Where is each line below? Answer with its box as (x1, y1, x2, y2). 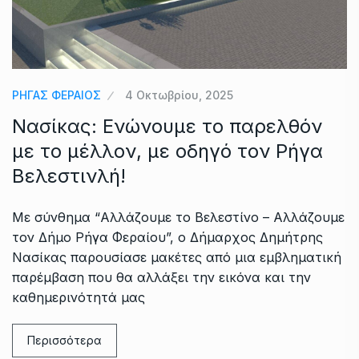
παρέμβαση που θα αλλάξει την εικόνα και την (12, 269, 311, 286)
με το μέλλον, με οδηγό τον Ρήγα (12, 139, 323, 163)
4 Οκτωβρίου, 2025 (125, 88, 233, 103)
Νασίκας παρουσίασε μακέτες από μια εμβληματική (12, 249, 341, 266)
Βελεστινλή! (12, 164, 126, 188)
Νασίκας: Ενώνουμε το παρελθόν (12, 115, 322, 139)
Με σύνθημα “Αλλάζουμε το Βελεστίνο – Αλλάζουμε (12, 209, 345, 226)
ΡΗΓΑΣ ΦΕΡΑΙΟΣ (12, 88, 101, 103)
